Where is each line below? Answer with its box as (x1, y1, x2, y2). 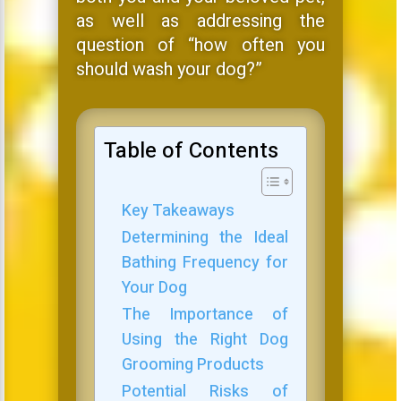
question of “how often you (75, 32, 326, 59)
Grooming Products (121, 353, 264, 378)
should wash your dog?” (75, 56, 262, 83)
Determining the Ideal (121, 226, 288, 251)
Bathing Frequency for (121, 251, 288, 276)
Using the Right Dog (121, 328, 288, 353)
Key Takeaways (121, 199, 235, 224)
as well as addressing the (75, 8, 326, 35)
